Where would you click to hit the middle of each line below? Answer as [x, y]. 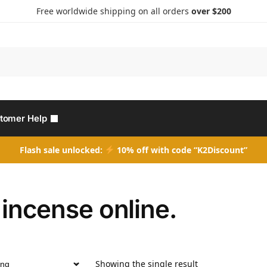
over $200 [211, 11]
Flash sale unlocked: [63, 150]
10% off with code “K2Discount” [181, 150]
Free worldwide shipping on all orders [114, 11]
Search [253, 52]
